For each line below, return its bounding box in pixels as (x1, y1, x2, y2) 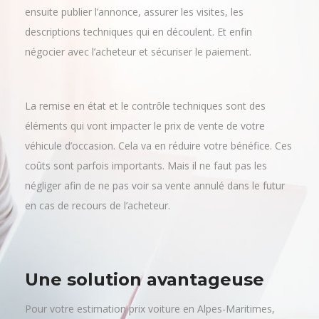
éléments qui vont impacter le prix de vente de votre (25, 147, 265, 162)
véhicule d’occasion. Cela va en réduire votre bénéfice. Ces (25, 167, 292, 182)
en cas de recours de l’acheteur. (25, 227, 170, 241)
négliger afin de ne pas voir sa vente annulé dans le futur (25, 207, 285, 221)
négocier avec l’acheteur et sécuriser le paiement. (25, 73, 251, 88)
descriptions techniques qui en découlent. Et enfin (25, 53, 252, 68)
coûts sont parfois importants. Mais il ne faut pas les (25, 187, 267, 202)
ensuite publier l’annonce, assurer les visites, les (25, 33, 244, 48)
